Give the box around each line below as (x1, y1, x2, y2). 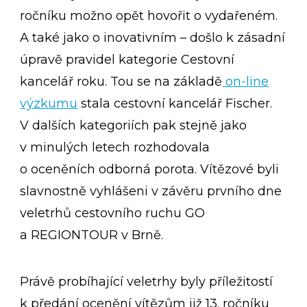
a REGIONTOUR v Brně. (20, 228, 164, 243)
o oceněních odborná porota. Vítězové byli (20, 162, 280, 177)
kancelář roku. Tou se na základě (20, 74, 223, 90)
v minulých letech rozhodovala (20, 140, 210, 156)
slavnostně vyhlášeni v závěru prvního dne (20, 184, 282, 199)
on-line (222, 74, 269, 90)
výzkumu (20, 96, 78, 112)
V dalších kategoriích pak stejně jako (20, 118, 247, 134)
